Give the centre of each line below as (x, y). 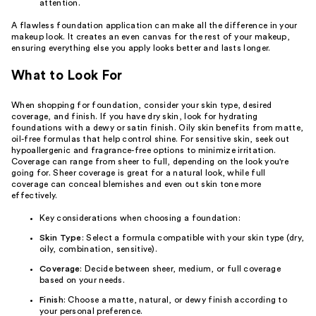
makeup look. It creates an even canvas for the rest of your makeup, (151, 36)
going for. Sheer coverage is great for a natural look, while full (139, 173)
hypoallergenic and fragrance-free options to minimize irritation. (144, 151)
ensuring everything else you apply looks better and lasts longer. (141, 48)
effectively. (35, 196)
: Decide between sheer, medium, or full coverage (180, 269)
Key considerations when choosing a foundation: (140, 218)
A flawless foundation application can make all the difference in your (154, 25)
